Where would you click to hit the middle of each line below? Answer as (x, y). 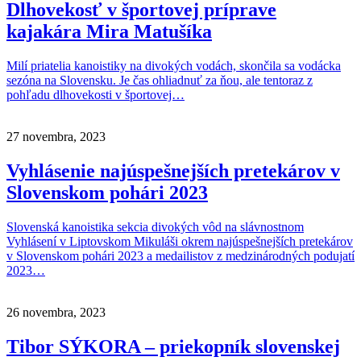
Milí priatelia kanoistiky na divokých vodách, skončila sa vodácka (174, 66)
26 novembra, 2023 (56, 313)
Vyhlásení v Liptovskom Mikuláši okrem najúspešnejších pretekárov (180, 242)
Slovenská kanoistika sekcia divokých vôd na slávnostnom (155, 227)
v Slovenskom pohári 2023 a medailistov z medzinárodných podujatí (180, 256)
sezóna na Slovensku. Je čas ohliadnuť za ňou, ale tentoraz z (160, 81)
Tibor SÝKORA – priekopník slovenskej (173, 347)
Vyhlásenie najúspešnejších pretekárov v (173, 171)
